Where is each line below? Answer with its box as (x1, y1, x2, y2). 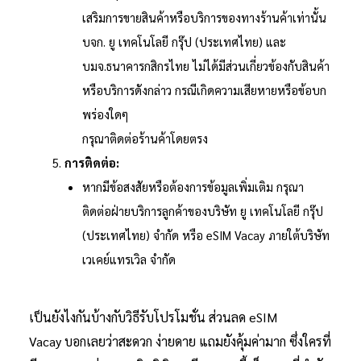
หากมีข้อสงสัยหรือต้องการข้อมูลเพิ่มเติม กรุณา (81, 179, 304, 195)
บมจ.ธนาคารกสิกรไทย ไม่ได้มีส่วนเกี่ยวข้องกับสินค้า (81, 58, 330, 74)
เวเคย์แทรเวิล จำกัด (81, 251, 176, 268)
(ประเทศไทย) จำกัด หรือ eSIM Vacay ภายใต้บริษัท (81, 227, 330, 243)
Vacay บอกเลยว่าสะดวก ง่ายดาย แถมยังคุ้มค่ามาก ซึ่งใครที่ (29, 333, 331, 351)
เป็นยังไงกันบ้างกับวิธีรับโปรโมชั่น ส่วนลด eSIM (29, 309, 277, 326)
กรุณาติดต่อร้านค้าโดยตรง (81, 131, 208, 147)
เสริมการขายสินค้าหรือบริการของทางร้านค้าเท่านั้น (81, 10, 326, 26)
